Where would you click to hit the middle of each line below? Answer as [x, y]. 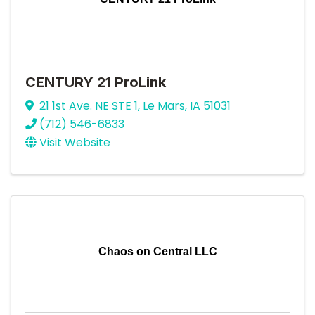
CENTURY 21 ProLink [96, 82]
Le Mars [164, 105]
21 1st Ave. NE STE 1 [89, 105]
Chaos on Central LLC [157, 251]
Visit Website [75, 142]
